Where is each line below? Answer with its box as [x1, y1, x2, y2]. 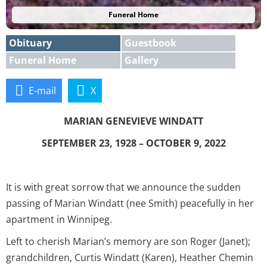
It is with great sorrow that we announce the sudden [6, 180, 241, 194]
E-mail [29, 83, 57, 97]
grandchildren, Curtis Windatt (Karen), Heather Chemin [6, 250, 253, 264]
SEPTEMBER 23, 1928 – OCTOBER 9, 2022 [41, 136, 226, 150]
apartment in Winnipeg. [6, 212, 112, 226]
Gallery [124, 54, 159, 67]
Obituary [9, 36, 52, 50]
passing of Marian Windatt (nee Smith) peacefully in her [6, 196, 254, 210]
